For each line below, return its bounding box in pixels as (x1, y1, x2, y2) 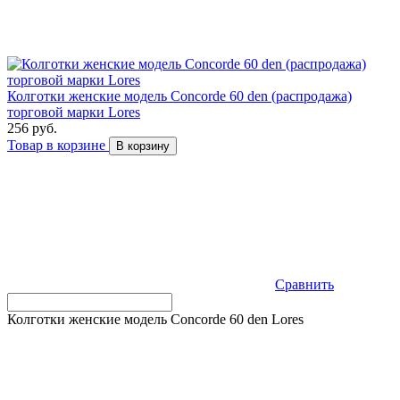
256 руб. (7, 121, 57, 137)
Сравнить (275, 277, 334, 293)
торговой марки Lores (7, 104, 140, 121)
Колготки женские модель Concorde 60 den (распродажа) (7, 88, 352, 104)
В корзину (116, 139, 170, 154)
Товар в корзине (7, 137, 109, 154)
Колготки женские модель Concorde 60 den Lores (7, 312, 304, 328)
